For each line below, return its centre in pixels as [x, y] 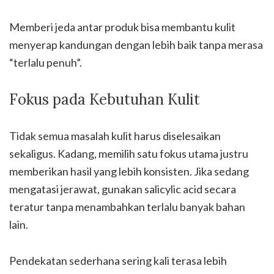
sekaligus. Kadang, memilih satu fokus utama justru [129, 154]
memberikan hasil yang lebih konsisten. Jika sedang [129, 171]
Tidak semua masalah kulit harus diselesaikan [115, 136]
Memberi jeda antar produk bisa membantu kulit [122, 27]
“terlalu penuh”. [46, 62]
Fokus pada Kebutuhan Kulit [105, 99]
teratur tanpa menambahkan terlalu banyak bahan [127, 207]
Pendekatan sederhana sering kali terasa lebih [118, 261]
